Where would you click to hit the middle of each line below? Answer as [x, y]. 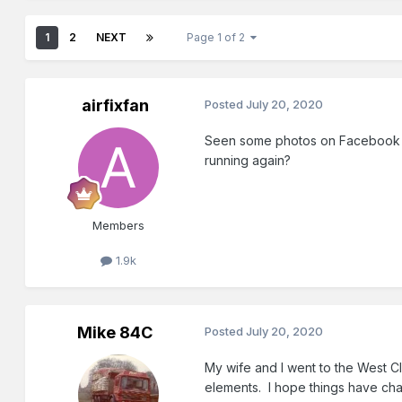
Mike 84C [115, 333]
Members [119, 226]
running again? [248, 161]
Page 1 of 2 [219, 38]
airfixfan [115, 106]
